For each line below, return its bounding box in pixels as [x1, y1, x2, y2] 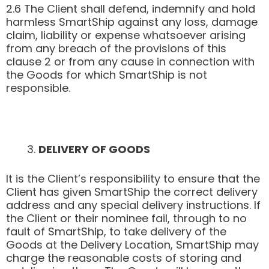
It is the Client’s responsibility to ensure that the [6, 171, 260, 186]
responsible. [6, 80, 70, 96]
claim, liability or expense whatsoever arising [6, 28, 246, 43]
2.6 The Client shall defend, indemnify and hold [6, 1, 255, 17]
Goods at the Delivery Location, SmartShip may [6, 237, 259, 252]
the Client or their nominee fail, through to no [6, 210, 247, 226]
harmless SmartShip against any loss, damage [6, 14, 258, 30]
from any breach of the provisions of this [6, 41, 226, 56]
